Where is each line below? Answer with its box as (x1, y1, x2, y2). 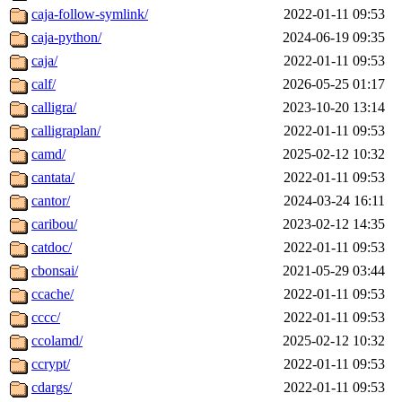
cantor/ (31, 193, 70, 209)
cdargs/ (31, 380, 72, 396)
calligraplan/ (31, 123, 100, 139)
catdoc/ (31, 240, 72, 256)
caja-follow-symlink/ (31, 6, 148, 22)
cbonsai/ (31, 263, 78, 279)
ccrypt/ (31, 356, 70, 372)
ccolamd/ (31, 333, 83, 349)
